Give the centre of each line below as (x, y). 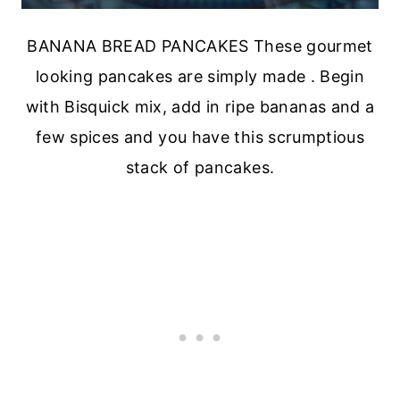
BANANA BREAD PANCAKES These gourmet (200, 46)
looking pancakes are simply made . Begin (200, 77)
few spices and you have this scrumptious (200, 137)
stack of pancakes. (200, 168)
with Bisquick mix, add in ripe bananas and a (200, 107)
